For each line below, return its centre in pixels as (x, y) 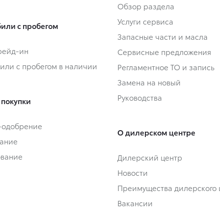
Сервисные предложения (164, 52)
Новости (133, 173)
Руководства (140, 97)
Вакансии (135, 203)
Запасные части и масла (163, 37)
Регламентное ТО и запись (166, 67)
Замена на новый (149, 82)
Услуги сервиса (145, 21)
